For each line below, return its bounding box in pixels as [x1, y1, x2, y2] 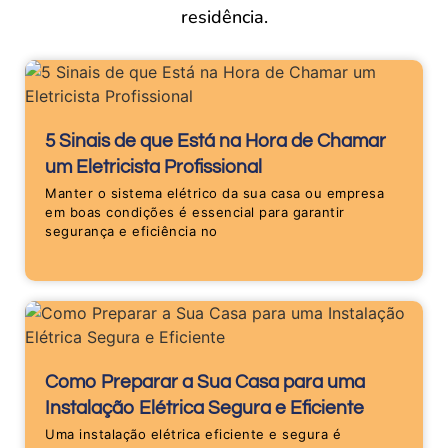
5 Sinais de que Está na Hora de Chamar [45, 131, 386, 152]
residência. [180, 5, 268, 30]
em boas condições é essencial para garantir [45, 204, 345, 221]
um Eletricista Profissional [45, 157, 262, 178]
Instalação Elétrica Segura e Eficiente [45, 398, 364, 419]
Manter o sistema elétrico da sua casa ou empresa [45, 185, 384, 202]
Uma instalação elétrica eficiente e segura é [45, 426, 341, 443]
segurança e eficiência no [45, 223, 218, 240]
